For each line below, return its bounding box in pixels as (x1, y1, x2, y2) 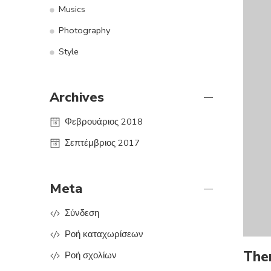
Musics (59, 3, 85, 16)
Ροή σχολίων (65, 249, 117, 262)
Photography (59, 24, 110, 37)
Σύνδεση (65, 207, 99, 220)
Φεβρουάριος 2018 (65, 116, 143, 128)
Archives (50, 88, 104, 107)
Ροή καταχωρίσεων (65, 228, 143, 241)
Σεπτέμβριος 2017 (65, 137, 140, 149)
